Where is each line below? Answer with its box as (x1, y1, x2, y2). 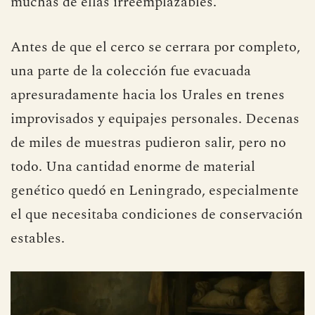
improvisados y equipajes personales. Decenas (11, 108, 300, 129)
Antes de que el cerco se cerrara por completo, (11, 36, 300, 58)
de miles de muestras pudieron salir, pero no (11, 131, 286, 153)
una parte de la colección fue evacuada (11, 60, 251, 82)
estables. (11, 227, 65, 249)
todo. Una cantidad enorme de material (11, 155, 255, 177)
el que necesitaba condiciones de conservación (11, 203, 303, 225)
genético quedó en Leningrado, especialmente (11, 179, 299, 201)
